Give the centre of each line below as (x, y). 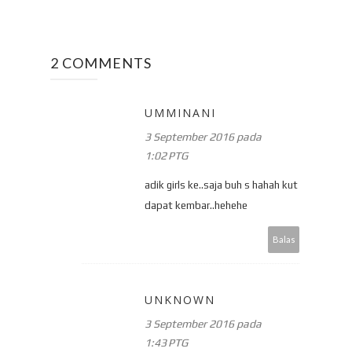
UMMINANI (180, 112)
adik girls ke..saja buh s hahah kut (221, 185)
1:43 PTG (166, 342)
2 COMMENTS (101, 62)
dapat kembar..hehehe (196, 205)
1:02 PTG (166, 155)
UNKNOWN (180, 299)
